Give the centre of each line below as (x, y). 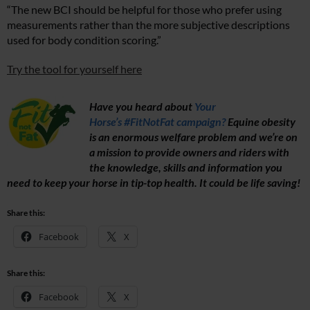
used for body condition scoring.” (84, 39)
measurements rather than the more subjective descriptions (148, 24)
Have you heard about (142, 106)
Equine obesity (261, 121)
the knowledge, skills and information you (186, 167)
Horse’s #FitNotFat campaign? (157, 121)
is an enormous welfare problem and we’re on (193, 136)
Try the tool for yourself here (74, 69)
